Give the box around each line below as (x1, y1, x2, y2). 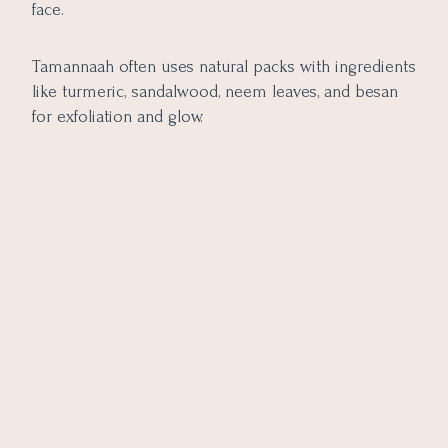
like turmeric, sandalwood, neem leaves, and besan (32, 81, 398, 101)
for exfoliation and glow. (32, 106, 203, 126)
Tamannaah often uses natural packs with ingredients (32, 56, 416, 76)
